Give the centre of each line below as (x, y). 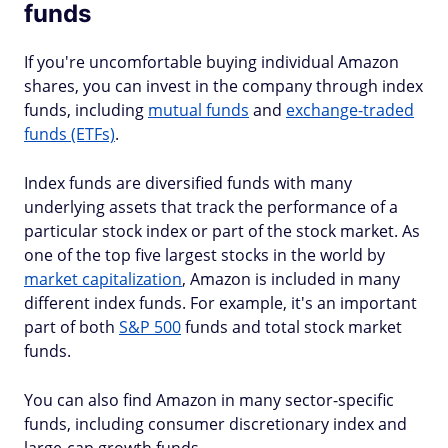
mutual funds (198, 110)
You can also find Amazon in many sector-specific (209, 400)
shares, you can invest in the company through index (223, 86)
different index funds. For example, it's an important (220, 303)
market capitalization (103, 279)
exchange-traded (350, 110)
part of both (71, 327)
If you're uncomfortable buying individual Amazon (211, 62)
